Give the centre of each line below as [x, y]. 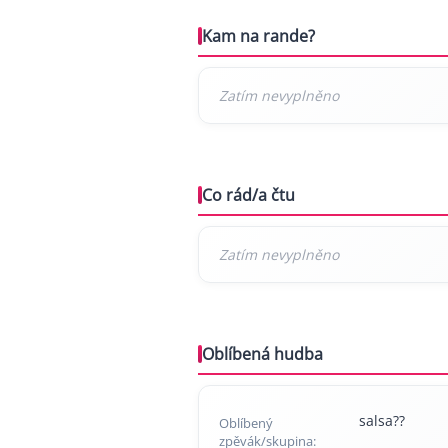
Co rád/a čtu [248, 195]
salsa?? [382, 421]
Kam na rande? [258, 36]
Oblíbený [246, 423]
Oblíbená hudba [262, 354]
